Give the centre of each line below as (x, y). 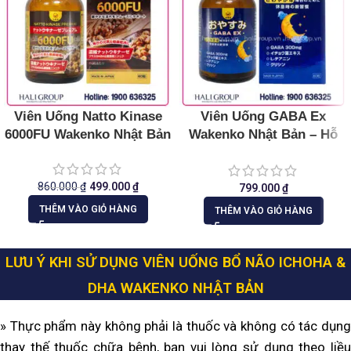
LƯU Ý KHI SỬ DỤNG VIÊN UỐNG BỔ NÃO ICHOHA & (175, 262)
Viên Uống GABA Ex (263, 117)
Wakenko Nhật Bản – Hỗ (263, 135)
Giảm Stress (263, 171)
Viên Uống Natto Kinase (88, 117)
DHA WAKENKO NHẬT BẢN (175, 288)
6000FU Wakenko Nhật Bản (88, 135)
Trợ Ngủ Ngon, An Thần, (263, 153)
